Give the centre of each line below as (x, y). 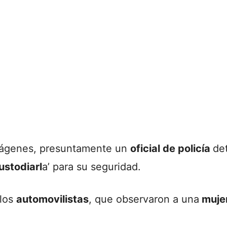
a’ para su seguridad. (91, 167)
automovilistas (52, 199)
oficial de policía (172, 149)
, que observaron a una (144, 199)
